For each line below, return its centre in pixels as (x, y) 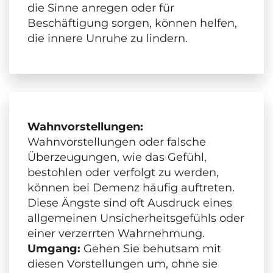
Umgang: (54, 249)
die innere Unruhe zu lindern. (108, 39)
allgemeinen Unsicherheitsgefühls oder (136, 218)
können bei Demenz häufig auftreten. (131, 188)
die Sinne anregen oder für (101, 8)
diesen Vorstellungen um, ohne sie (122, 264)
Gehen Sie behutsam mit (151, 249)
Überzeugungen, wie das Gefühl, (117, 158)
